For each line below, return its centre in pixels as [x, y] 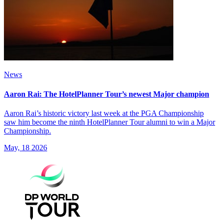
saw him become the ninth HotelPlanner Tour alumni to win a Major [110, 122]
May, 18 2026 [26, 147]
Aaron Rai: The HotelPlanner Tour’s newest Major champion [107, 94]
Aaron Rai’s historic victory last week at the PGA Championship [104, 113]
